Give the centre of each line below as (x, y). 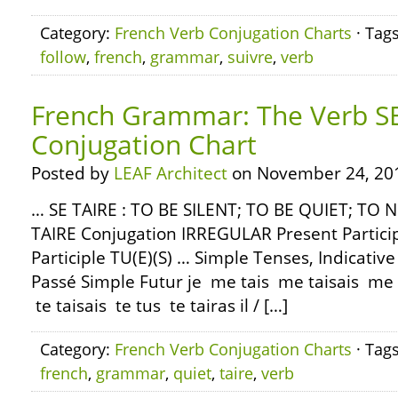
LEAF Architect (171, 173)
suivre (250, 57)
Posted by (72, 173)
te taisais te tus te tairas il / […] (159, 306)
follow (63, 57)
